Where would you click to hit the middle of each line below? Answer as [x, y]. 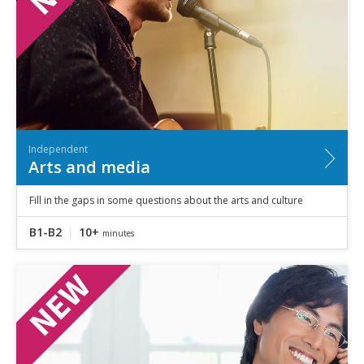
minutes [118, 233]
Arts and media [89, 167]
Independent [58, 149]
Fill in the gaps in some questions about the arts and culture [166, 200]
